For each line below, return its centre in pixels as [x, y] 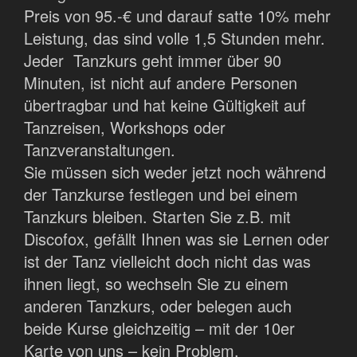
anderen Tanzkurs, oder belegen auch [158, 306]
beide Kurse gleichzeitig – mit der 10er [159, 328]
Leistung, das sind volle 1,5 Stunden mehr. [175, 38]
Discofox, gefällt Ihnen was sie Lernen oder [177, 239]
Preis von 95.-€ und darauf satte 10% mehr [177, 16]
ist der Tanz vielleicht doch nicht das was [167, 261]
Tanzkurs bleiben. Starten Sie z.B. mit [157, 217]
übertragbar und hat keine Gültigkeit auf [165, 105]
